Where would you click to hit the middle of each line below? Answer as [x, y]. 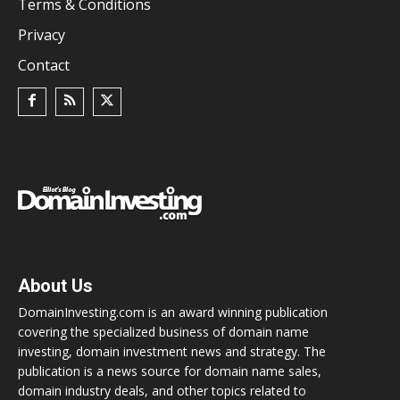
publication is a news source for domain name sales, [170, 371]
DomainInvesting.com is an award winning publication [173, 312]
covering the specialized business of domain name [163, 331]
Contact [44, 65]
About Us [55, 285]
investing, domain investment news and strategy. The [172, 351]
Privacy [42, 34]
